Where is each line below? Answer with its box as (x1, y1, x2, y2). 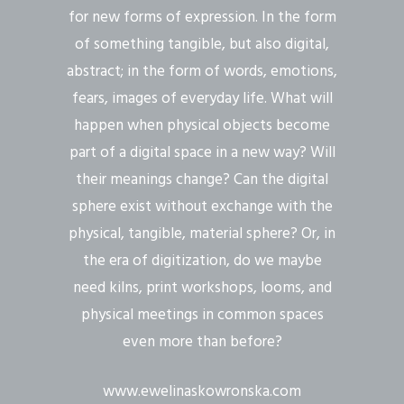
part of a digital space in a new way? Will (69, 140, 335, 165)
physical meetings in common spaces (80, 302, 324, 327)
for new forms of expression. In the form (68, 5, 336, 30)
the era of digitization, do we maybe (82, 248, 322, 273)
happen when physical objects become (74, 113, 330, 138)
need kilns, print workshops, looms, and (72, 275, 332, 300)
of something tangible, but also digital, (75, 32, 329, 57)
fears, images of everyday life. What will (71, 86, 333, 111)
